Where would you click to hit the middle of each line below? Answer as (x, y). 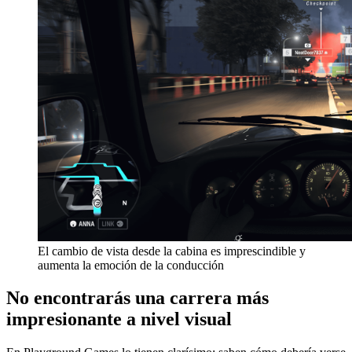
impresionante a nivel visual (119, 319)
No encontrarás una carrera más (137, 298)
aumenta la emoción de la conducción (131, 265)
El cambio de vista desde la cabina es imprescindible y (172, 251)
